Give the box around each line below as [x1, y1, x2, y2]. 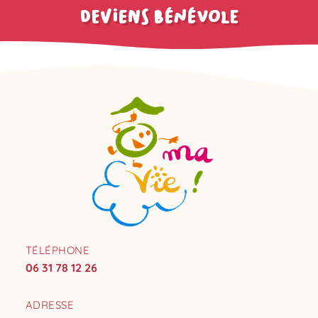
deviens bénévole [79, 5, 238, 27]
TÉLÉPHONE [25, 243, 90, 258]
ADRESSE [25, 298, 75, 312]
